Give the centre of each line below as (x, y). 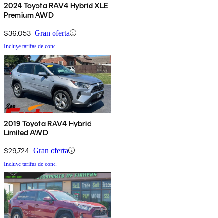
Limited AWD (26, 132)
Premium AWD (29, 15)
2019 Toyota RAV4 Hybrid (48, 123)
